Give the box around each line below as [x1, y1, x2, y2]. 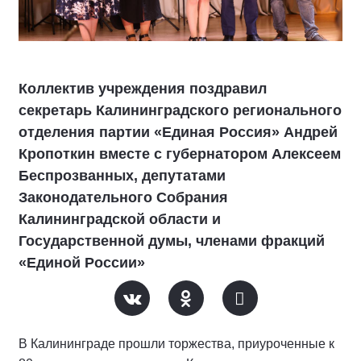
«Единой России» [19, 254, 145, 271]
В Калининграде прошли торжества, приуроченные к [19, 336, 334, 351]
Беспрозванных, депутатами [19, 167, 226, 184]
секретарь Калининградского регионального [19, 102, 342, 118]
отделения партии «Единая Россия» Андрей [19, 123, 338, 140]
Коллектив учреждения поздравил [19, 80, 267, 97]
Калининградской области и [19, 210, 221, 227]
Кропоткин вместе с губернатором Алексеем [19, 145, 341, 162]
